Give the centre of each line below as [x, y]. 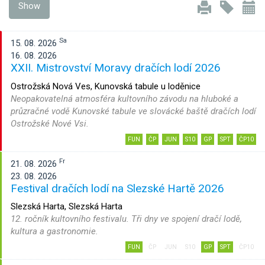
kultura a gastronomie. [54, 231]
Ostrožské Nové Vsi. [50, 123]
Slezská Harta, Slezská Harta [67, 206]
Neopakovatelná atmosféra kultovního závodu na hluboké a [125, 98]
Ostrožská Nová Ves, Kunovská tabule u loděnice [106, 86]
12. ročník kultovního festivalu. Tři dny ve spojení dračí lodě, [126, 219]
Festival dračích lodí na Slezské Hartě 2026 [117, 188]
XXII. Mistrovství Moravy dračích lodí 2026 [116, 68]
